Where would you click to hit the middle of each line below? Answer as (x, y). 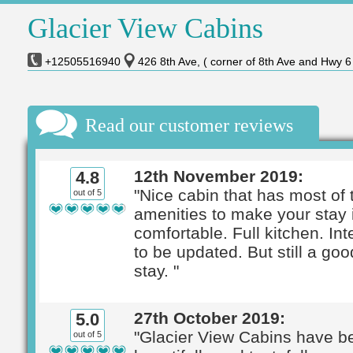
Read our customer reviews (189, 125)
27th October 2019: (210, 318)
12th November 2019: (219, 176)
